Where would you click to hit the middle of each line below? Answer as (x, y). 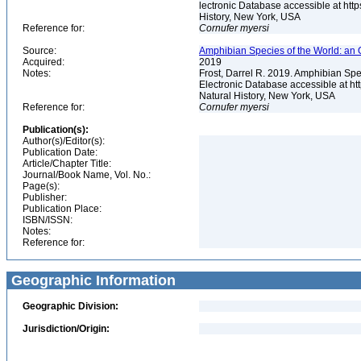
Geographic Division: (71, 306)
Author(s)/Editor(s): (64, 141)
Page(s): (41, 186)
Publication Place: (62, 209)
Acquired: (44, 62)
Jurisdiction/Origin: (66, 329)
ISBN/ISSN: (48, 220)
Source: (39, 51)
